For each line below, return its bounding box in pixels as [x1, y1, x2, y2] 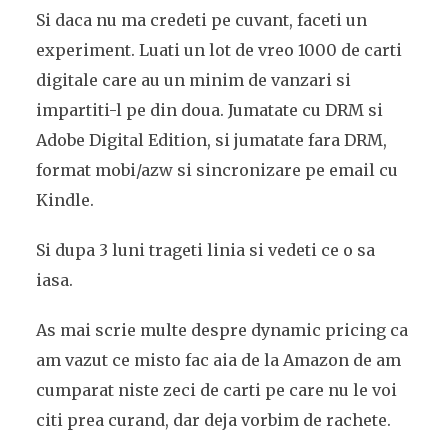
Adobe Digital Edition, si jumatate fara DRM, [35, 130, 387, 150]
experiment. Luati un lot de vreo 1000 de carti [35, 40, 402, 60]
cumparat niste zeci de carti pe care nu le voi [35, 380, 397, 400]
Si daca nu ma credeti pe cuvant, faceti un [35, 10, 367, 30]
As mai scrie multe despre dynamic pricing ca [35, 320, 408, 340]
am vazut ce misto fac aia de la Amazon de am [35, 350, 401, 370]
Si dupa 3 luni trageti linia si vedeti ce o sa [35, 240, 375, 260]
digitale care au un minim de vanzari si [35, 70, 351, 90]
